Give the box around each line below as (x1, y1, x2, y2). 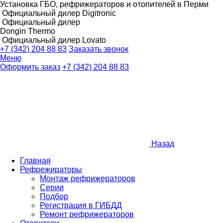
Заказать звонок (69, 45, 128, 53)
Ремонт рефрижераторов (40, 210, 134, 219)
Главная (20, 156, 51, 165)
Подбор (40, 192, 68, 201)
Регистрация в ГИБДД (40, 201, 122, 210)
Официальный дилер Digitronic (2, 9, 116, 17)
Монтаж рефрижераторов (40, 174, 135, 183)
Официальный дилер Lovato (2, 36, 106, 44)
